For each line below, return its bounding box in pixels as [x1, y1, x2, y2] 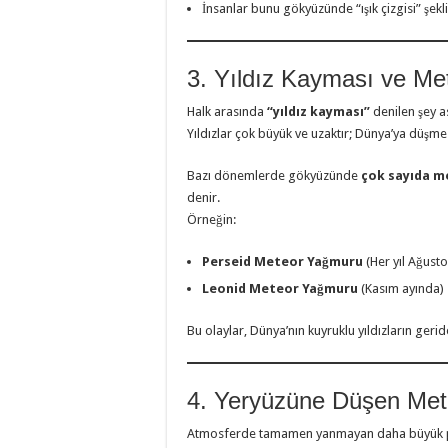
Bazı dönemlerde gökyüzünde [187, 168, 361, 184]
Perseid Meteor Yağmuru [202, 254, 363, 270]
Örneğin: [187, 212, 236, 228]
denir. [187, 190, 220, 206]
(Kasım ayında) [358, 281, 444, 297]
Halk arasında [187, 104, 267, 120]
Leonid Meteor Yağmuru [202, 281, 358, 297]
